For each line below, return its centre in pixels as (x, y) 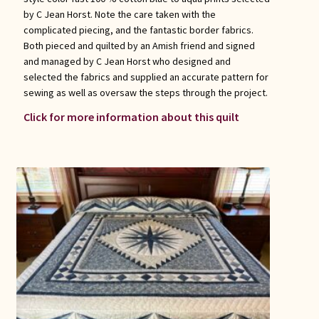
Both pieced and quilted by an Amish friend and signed (139, 46)
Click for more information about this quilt (131, 117)
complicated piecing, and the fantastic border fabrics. (138, 30)
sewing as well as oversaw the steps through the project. (145, 93)
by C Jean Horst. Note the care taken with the (119, 15)
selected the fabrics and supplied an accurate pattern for (146, 77)
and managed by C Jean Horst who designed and (127, 62)
